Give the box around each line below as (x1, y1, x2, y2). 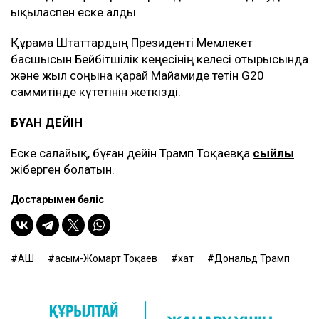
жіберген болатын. (11, 162, 117, 177)
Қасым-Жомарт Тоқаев (55, 253, 157, 265)
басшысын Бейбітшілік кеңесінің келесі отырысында (11, 52, 308, 67)
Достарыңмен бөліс (11, 194, 104, 206)
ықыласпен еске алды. (11, 5, 142, 20)
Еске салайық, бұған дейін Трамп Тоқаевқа (11, 146, 253, 161)
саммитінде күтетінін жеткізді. (11, 85, 181, 100)
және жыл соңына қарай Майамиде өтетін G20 (11, 68, 264, 83)
